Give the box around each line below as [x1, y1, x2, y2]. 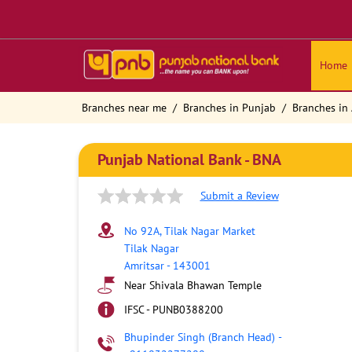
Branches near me [81, 101, 167, 115]
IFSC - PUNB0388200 [123, 302, 223, 317]
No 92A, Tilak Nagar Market [123, 224, 255, 238]
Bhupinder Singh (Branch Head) [123, 330, 275, 344]
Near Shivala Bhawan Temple [123, 278, 262, 292]
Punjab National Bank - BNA [97, 149, 281, 170]
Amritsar [123, 258, 164, 273]
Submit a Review [200, 189, 279, 203]
